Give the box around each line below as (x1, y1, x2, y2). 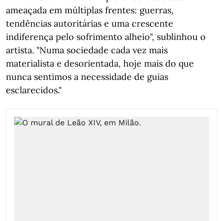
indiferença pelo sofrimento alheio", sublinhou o (6, 31, 206, 42)
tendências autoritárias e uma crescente (6, 17, 173, 29)
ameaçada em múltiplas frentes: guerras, (6, 4, 174, 16)
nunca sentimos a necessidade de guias (6, 71, 168, 82)
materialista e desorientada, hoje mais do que (6, 57, 194, 69)
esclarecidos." (6, 84, 62, 96)
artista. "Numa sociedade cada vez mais (6, 44, 168, 56)
